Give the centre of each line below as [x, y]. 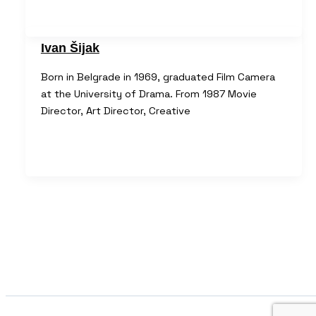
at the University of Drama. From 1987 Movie [148, 94]
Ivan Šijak [70, 47]
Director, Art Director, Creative [115, 111]
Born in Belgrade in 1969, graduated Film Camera [158, 77]
